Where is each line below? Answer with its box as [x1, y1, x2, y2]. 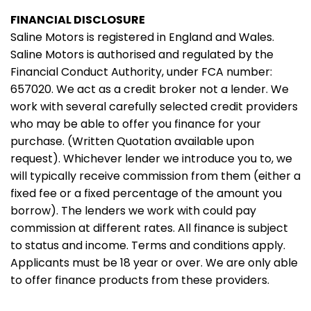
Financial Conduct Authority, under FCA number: [10, 64, 272, 81]
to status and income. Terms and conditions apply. [10, 237, 285, 254]
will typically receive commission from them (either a [10, 168, 301, 185]
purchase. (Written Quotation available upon [10, 133, 254, 150]
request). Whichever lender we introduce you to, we [10, 151, 292, 167]
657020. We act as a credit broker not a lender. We [10, 81, 289, 98]
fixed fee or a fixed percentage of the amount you [10, 185, 282, 202]
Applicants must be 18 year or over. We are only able [10, 255, 298, 271]
